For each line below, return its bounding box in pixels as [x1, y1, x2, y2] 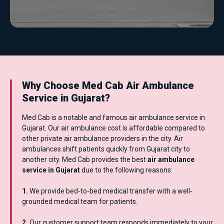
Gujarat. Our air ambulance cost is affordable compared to [22, 123, 205, 132]
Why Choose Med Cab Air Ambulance [22, 79, 194, 91]
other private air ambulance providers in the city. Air [22, 134, 183, 142]
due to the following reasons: [81, 165, 172, 174]
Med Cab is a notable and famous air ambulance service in [22, 113, 205, 121]
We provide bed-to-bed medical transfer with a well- [29, 186, 192, 195]
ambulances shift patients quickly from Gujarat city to [22, 144, 190, 153]
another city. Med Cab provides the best [22, 155, 147, 163]
